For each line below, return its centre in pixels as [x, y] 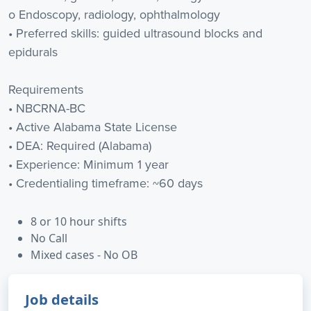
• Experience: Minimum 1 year [89, 164]
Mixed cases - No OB [84, 255]
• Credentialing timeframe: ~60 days [106, 183]
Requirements [46, 89]
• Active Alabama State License [93, 127]
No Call [49, 238]
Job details [62, 299]
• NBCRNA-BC [47, 108]
